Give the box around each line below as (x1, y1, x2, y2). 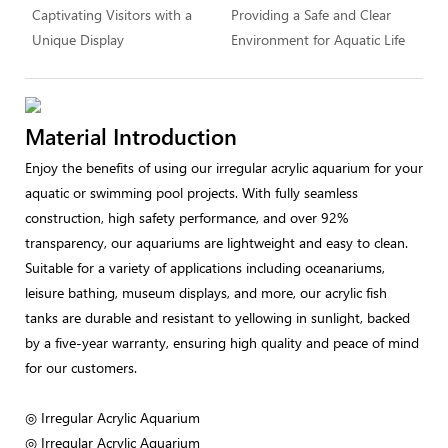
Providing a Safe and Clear (230, 4, 391, 24)
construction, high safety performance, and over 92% (25, 207, 348, 227)
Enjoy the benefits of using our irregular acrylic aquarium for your (25, 157, 423, 177)
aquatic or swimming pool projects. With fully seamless (25, 182, 358, 202)
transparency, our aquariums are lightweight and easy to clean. (25, 232, 408, 252)
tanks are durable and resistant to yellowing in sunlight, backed (25, 307, 410, 327)
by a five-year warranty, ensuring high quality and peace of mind (25, 332, 419, 352)
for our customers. (25, 357, 137, 377)
